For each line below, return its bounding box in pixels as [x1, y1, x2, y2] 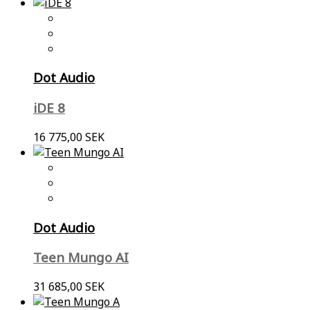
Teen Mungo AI [33, 248, 129, 266]
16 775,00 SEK [33, 129, 104, 145]
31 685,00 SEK [33, 278, 104, 294]
